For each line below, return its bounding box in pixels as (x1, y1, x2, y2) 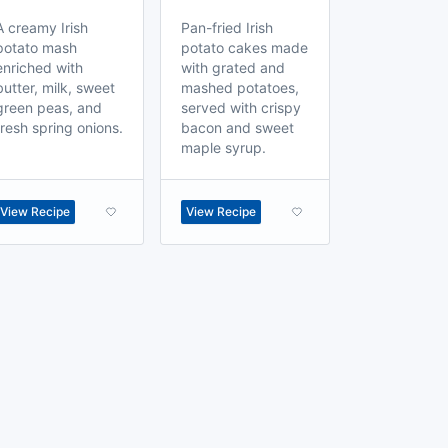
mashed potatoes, (181, 79, 299, 96)
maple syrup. (181, 139, 266, 156)
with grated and (181, 59, 285, 76)
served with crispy (181, 99, 301, 116)
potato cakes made (181, 39, 308, 56)
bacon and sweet (181, 119, 294, 136)
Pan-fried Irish (181, 19, 273, 36)
